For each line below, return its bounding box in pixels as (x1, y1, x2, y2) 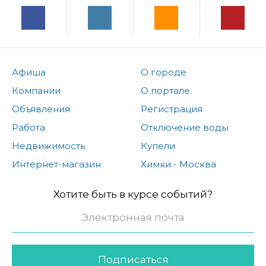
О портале (140, 84, 190, 96)
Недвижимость (12, 140, 85, 151)
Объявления (12, 103, 70, 115)
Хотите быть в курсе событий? (53, 188, 213, 200)
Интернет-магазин (12, 158, 101, 170)
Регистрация (140, 103, 202, 115)
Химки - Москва (140, 158, 216, 170)
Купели (140, 140, 175, 151)
